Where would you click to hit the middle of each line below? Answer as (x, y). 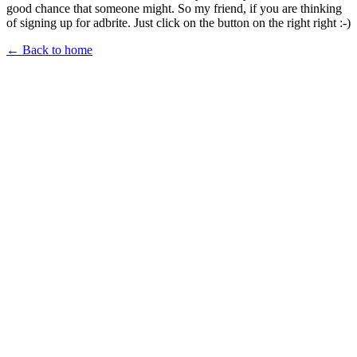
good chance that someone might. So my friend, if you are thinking (174, 9)
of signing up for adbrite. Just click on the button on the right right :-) (178, 23)
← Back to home (49, 50)
